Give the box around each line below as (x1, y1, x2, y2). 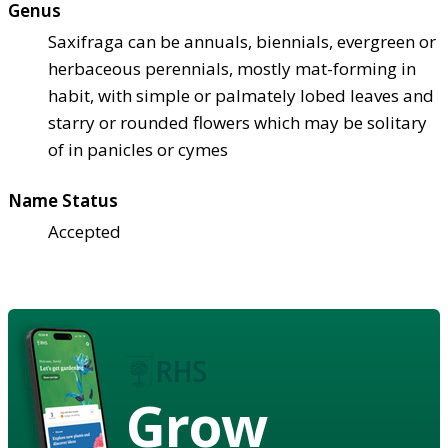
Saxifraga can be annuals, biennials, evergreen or (48, 29, 436, 53)
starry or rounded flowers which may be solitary (48, 110, 427, 134)
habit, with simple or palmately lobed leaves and (48, 83, 434, 107)
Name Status (8, 188, 118, 212)
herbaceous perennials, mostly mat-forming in (48, 56, 416, 80)
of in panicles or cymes (48, 137, 228, 161)
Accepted (48, 219, 121, 243)
